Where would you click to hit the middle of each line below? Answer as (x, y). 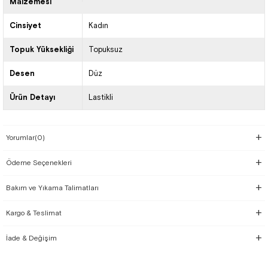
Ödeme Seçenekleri (39, 163)
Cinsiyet (25, 25)
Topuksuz (105, 49)
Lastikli (100, 97)
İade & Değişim (31, 238)
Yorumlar (20, 138)
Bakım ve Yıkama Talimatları (52, 188)
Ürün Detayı (32, 97)
